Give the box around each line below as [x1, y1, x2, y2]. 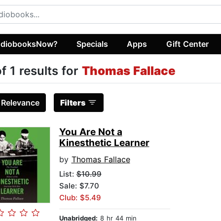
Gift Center [166, 38, 209, 49]
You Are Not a [59, 126, 122, 138]
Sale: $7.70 [59, 181, 99, 191]
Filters [60, 98, 85, 108]
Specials [76, 38, 109, 49]
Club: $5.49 [59, 193, 101, 203]
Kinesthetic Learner [59, 137, 149, 149]
